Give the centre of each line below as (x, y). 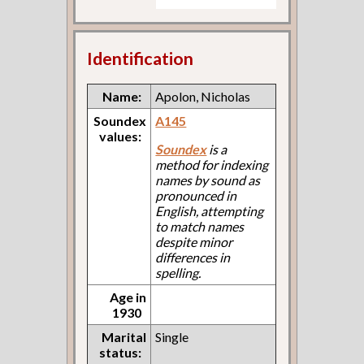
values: (121, 136)
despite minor (194, 241)
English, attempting (210, 210)
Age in (128, 297)
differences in (193, 257)
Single (172, 336)
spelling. (178, 272)
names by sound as (208, 180)
